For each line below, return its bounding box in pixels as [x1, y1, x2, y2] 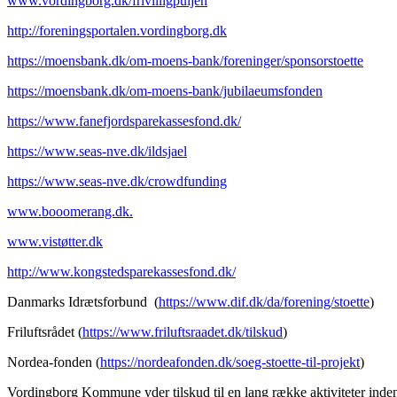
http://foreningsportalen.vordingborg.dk [7, 22, 227, 38]
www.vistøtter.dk [7, 233, 103, 249]
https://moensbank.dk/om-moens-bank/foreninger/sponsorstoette [7, 52, 363, 68]
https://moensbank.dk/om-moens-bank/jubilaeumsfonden [7, 82, 323, 98]
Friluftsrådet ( [7, 323, 82, 339]
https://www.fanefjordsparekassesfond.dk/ [7, 113, 241, 128]
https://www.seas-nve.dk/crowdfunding [7, 173, 227, 189]
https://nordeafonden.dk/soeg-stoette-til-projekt [100, 354, 360, 370]
